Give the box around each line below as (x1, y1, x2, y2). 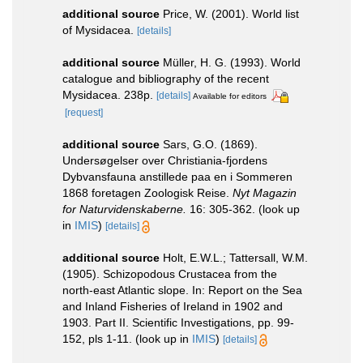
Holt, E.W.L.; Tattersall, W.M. (163, 250, 308, 264)
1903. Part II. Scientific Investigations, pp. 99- (62, 315, 294, 329)
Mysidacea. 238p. (62, 88, 153, 101)
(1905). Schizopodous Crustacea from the (62, 267, 277, 280)
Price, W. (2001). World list (163, 7, 299, 20)
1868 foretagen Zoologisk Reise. (62, 186, 233, 199)
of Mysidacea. (62, 23, 134, 36)
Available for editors (193, 92, 267, 100)
